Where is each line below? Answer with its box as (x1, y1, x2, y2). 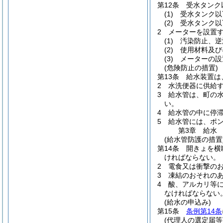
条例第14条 (186, 207, 222, 215)
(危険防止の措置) (164, 64, 218, 72)
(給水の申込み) (164, 198, 211, 206)
